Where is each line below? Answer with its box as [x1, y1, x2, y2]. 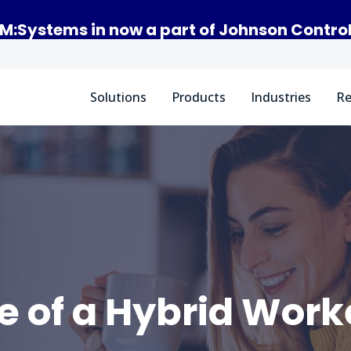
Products [172, 89, 226, 106]
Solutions [90, 89, 147, 106]
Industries [251, 89, 311, 106]
